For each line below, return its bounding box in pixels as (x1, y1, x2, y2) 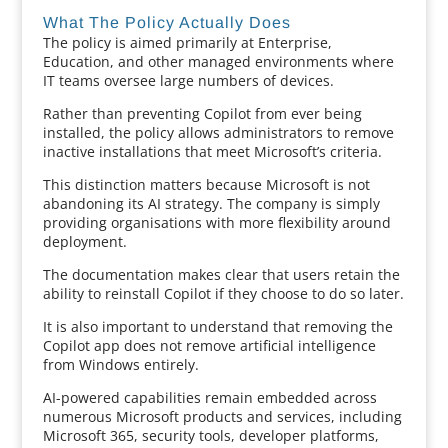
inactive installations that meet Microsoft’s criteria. (42, 142, 382, 161)
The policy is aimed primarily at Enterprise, (42, 33, 332, 52)
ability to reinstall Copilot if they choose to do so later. (42, 284, 404, 303)
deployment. (42, 232, 127, 251)
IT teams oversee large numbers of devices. (42, 71, 334, 90)
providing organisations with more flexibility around (42, 213, 391, 232)
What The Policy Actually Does (42, 14, 291, 31)
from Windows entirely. (42, 355, 199, 374)
